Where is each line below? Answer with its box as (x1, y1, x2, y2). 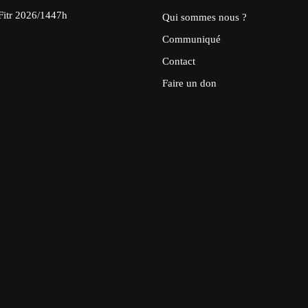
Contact (162, 55, 195, 67)
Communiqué (162, 33, 221, 45)
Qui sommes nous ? (162, 11, 247, 23)
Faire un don (162, 77, 217, 89)
